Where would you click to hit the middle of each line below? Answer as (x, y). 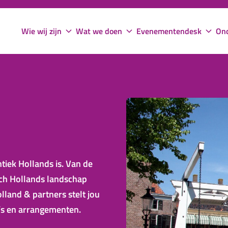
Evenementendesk (169, 31)
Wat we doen (99, 31)
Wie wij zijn (41, 31)
